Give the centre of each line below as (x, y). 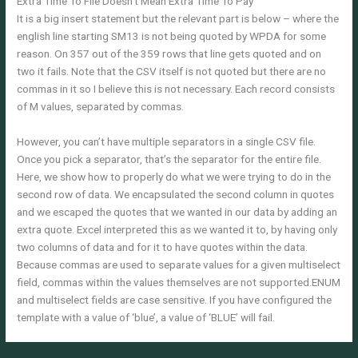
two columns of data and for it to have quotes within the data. (163, 247)
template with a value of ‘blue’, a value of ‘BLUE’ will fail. (146, 317)
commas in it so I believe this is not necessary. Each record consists (176, 88)
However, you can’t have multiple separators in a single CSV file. (167, 141)
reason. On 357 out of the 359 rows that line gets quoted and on (169, 53)
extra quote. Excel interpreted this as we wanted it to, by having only (177, 229)
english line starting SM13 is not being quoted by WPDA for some (172, 36)
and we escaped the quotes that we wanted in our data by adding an (177, 211)
